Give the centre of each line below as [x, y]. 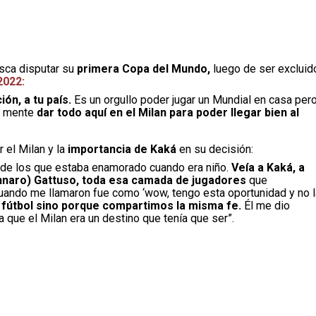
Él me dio [266, 206]
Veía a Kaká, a [268, 168]
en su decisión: [215, 149]
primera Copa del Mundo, [144, 69]
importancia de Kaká [122, 149]
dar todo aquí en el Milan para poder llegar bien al [168, 113]
